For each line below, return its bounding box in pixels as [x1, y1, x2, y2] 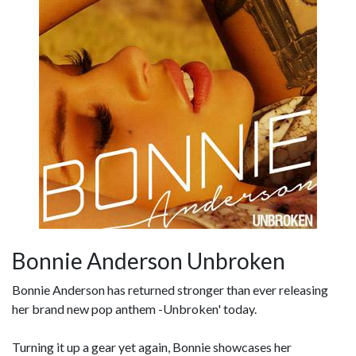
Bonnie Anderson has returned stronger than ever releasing [12, 282, 328, 297]
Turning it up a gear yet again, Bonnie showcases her [12, 339, 292, 354]
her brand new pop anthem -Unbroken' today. [12, 301, 257, 316]
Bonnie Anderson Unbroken [12, 247, 285, 274]
